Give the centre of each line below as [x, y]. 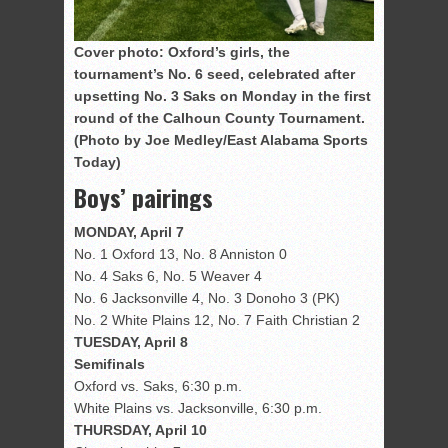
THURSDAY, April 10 [140, 429]
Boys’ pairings [143, 196]
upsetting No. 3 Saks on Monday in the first [222, 95]
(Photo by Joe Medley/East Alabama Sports [221, 139]
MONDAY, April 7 [129, 231]
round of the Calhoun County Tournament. [219, 117]
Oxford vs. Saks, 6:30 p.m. [158, 385]
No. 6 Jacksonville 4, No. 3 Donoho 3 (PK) [207, 297]
